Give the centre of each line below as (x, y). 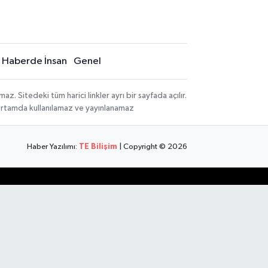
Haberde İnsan (34, 61)
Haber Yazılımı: (53, 147)
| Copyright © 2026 (153, 147)
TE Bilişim (98, 147)
